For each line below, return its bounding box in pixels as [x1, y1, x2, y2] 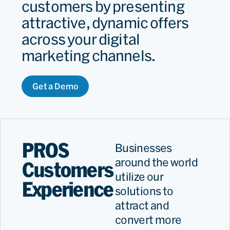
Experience [22, 178, 114, 201]
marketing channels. [22, 47, 158, 64]
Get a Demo [32, 82, 79, 91]
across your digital [22, 30, 140, 48]
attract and [115, 199, 169, 212]
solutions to [115, 185, 174, 198]
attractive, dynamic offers [22, 14, 189, 31]
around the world [115, 156, 198, 169]
